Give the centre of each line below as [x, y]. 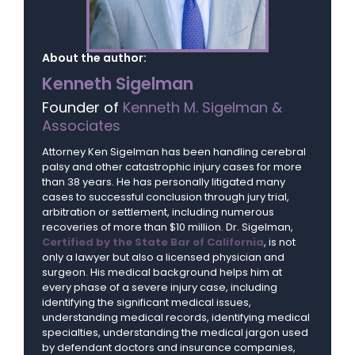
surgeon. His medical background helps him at [162, 273]
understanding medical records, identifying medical [176, 318]
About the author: [94, 58]
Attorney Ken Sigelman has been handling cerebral [174, 152]
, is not [280, 242]
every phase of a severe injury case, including [160, 288]
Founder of [82, 108]
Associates [81, 126]
